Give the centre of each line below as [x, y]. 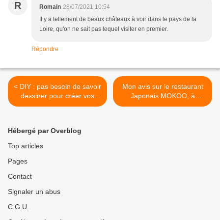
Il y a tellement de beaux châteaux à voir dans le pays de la [118, 19]
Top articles [26, 146]
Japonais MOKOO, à [163, 96]
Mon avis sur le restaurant [163, 87]
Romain [50, 7]
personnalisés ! [57, 115]
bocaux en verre [57, 105]
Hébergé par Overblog [45, 131]
